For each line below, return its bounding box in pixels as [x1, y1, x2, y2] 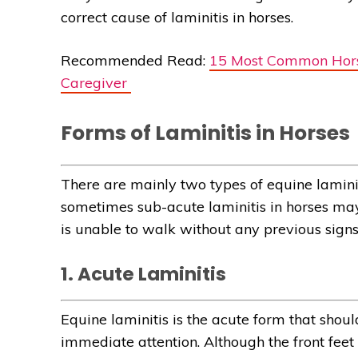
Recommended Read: [61, 51, 209, 70]
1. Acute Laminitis [61, 261, 226, 288]
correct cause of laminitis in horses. [61, 8, 293, 27]
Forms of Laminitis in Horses [61, 119, 350, 148]
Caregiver [61, 74, 131, 93]
